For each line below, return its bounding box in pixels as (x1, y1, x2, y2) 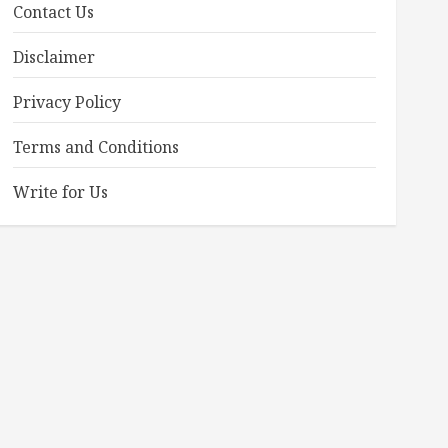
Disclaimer (12, 45, 95, 68)
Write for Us (12, 180, 108, 203)
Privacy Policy (12, 90, 121, 113)
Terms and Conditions (12, 135, 179, 158)
